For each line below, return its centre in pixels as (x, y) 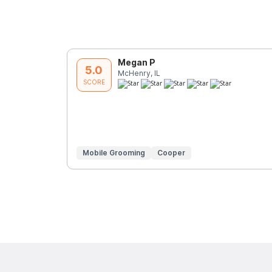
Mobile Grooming (114, 152)
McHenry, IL (139, 73)
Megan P (136, 62)
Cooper (171, 152)
